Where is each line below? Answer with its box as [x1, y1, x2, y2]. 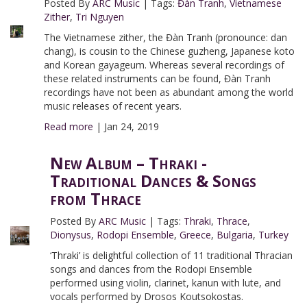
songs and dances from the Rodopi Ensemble [50, 262, 253, 275]
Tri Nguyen [75, 10, 124, 23]
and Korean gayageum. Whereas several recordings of [43, 58, 284, 71]
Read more [43, 120, 93, 133]
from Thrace [50, 187, 142, 210]
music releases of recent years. [43, 99, 182, 112]
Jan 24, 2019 [103, 120, 159, 133]
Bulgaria [217, 228, 254, 241]
